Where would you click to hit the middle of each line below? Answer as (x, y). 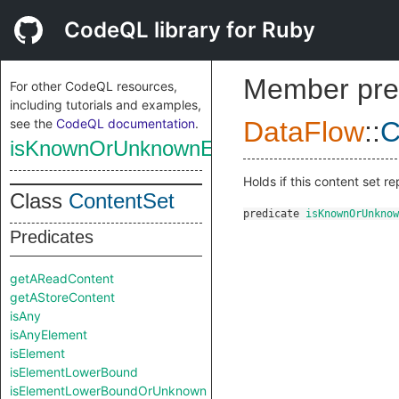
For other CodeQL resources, (94, 86)
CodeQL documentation (126, 123)
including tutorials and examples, (106, 105)
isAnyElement (49, 334)
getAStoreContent (62, 297)
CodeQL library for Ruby (190, 30)
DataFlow (304, 132)
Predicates (52, 237)
